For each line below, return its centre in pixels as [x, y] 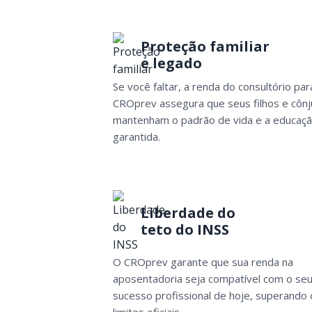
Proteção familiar [205, 46]
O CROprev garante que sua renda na [203, 262]
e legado [171, 63]
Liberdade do [188, 213]
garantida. [136, 136]
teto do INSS [185, 230]
